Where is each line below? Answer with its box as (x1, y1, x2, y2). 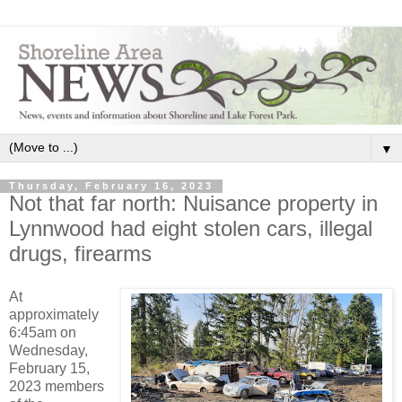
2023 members (9, 379, 104, 395)
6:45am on (9, 325, 76, 341)
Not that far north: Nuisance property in (9, 191, 378, 216)
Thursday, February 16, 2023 (9, 180, 214, 192)
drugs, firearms (9, 241, 152, 267)
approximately (9, 307, 99, 323)
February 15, (9, 361, 90, 377)
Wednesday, (9, 343, 88, 359)
